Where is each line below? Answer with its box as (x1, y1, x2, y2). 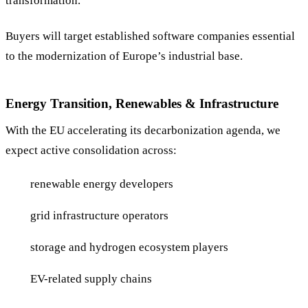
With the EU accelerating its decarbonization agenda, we (5, 124, 280, 137)
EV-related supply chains (30, 272, 152, 285)
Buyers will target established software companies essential (5, 29, 295, 43)
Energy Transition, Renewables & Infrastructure (5, 96, 278, 111)
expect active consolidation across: (5, 144, 177, 157)
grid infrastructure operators (30, 208, 168, 222)
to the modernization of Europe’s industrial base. (5, 49, 243, 63)
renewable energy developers (30, 177, 173, 190)
